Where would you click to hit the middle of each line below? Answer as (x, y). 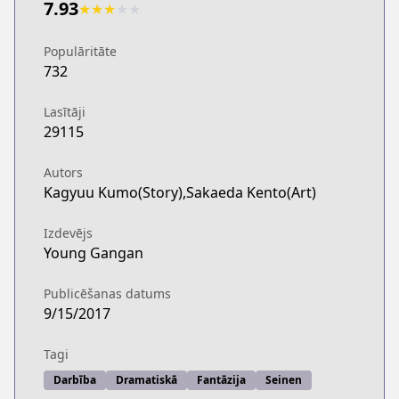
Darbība (75, 380)
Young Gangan (94, 253)
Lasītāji (65, 112)
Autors (63, 172)
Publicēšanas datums (107, 293)
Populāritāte (80, 51)
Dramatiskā (147, 380)
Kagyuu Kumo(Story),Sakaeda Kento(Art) (180, 192)
